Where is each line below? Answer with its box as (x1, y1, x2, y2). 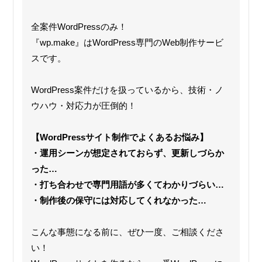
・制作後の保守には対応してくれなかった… (31, 195, 207, 206)
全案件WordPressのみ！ (31, 22, 127, 32)
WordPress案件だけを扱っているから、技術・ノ (31, 85, 224, 95)
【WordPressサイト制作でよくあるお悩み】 (31, 132, 209, 143)
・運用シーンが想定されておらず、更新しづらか (31, 148, 225, 158)
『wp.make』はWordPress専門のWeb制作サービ (31, 37, 224, 48)
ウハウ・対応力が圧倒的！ (31, 101, 137, 111)
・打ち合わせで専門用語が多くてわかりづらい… (31, 180, 225, 190)
